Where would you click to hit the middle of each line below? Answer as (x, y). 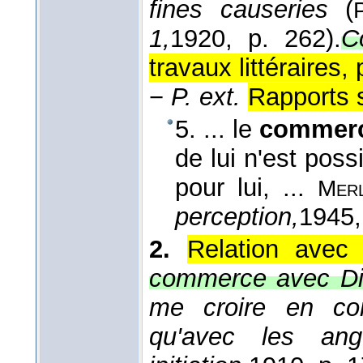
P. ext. (206, 97)
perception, (237, 217)
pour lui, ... (246, 188)
